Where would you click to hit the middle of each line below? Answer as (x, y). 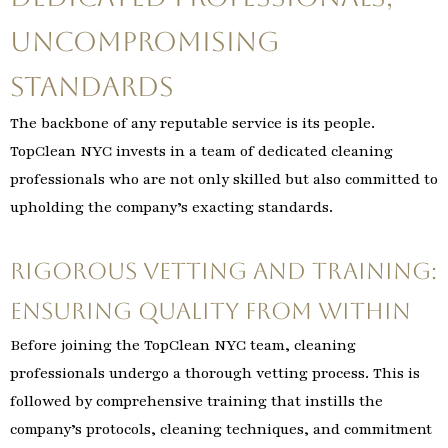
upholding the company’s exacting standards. (171, 207)
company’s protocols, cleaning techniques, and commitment (221, 429)
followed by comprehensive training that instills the (196, 401)
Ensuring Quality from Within (210, 311)
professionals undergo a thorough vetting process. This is (215, 373)
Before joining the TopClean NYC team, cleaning (183, 345)
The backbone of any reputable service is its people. (192, 123)
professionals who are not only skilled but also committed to (224, 179)
